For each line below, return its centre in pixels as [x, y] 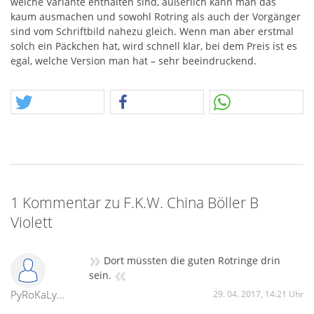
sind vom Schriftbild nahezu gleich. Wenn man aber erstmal [152, 31]
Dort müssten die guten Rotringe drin [192, 260]
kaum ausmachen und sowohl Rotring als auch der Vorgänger [156, 16]
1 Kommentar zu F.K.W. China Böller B [135, 203]
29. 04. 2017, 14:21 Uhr [258, 294]
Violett [32, 222]
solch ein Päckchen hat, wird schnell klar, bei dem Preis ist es [154, 46]
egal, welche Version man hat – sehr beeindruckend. [134, 61]
